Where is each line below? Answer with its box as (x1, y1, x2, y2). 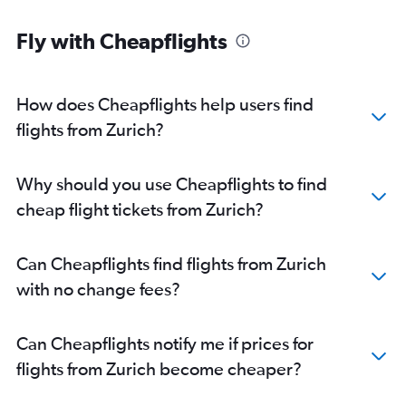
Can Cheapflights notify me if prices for (16, 333, 314, 354)
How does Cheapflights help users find (16, 93, 314, 115)
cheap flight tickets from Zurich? (16, 198, 264, 220)
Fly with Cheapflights (16, 28, 227, 54)
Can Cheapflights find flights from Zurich (16, 253, 326, 275)
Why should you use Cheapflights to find (16, 173, 327, 195)
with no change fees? (16, 278, 180, 300)
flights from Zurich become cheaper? (16, 358, 302, 380)
